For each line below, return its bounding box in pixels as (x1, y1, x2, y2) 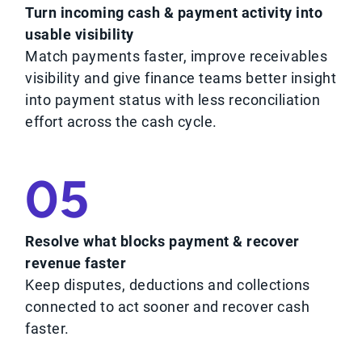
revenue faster (25, 255, 127, 272)
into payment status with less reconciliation (25, 91, 321, 109)
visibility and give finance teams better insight (25, 69, 337, 87)
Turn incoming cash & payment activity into (25, 4, 323, 22)
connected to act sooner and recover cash (25, 298, 310, 316)
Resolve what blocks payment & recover (25, 233, 300, 250)
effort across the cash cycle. (25, 113, 217, 131)
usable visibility (25, 26, 134, 44)
